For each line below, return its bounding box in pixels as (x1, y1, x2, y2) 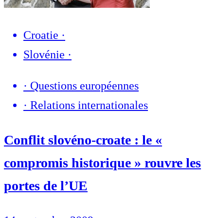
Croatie (23, 28, 58, 41)
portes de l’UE (4, 178, 88, 193)
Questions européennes (30, 79, 139, 92)
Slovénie (23, 48, 65, 61)
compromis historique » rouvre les (4, 155, 201, 170)
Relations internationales (30, 98, 148, 111)
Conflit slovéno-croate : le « (4, 132, 162, 147)
